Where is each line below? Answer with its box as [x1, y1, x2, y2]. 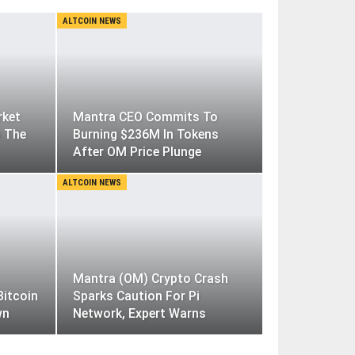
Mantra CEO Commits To [72, 109, 218, 124]
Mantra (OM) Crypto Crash [72, 270, 228, 286]
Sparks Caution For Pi [72, 288, 200, 303]
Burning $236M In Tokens [72, 126, 219, 142]
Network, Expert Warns [72, 305, 206, 321]
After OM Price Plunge [72, 143, 201, 159]
